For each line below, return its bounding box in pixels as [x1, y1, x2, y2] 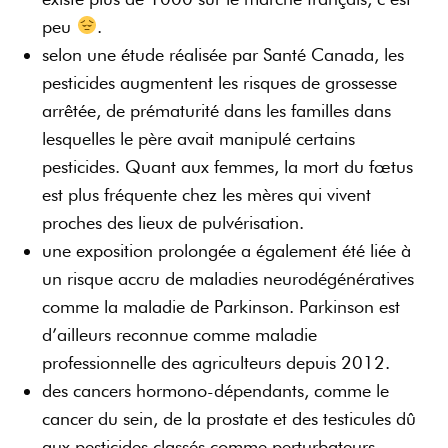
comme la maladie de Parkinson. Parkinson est [42, 295, 401, 317]
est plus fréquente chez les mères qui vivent [42, 183, 372, 205]
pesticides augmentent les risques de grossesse [42, 71, 398, 93]
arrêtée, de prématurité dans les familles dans [42, 99, 392, 121]
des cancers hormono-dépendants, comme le [42, 379, 390, 401]
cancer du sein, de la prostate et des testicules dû [42, 407, 417, 429]
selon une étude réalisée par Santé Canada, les [42, 43, 405, 65]
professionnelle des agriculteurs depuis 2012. [42, 351, 391, 373]
